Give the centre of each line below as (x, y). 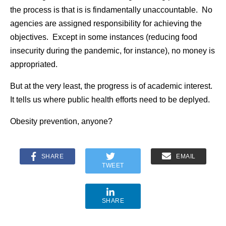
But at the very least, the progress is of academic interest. (112, 86)
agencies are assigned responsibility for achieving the (106, 23)
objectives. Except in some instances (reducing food (104, 37)
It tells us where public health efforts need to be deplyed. (110, 100)
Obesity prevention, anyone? (61, 121)
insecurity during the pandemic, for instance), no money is (112, 51)
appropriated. (34, 64)
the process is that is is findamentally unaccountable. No (111, 10)
